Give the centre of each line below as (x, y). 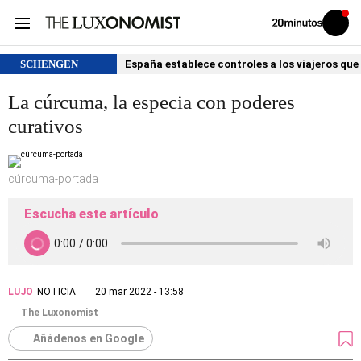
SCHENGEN (49, 64)
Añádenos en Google (89, 338)
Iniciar (345, 26)
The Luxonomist (60, 313)
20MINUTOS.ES (300, 39)
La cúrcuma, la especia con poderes (151, 102)
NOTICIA (56, 292)
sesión (346, 35)
